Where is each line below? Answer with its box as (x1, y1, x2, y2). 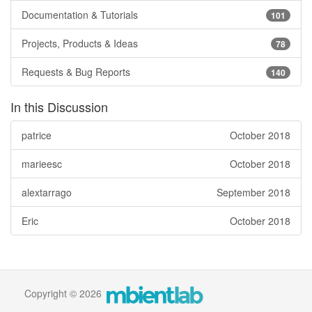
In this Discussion (10, 97, 108, 116)
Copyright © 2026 (24, 286, 104, 300)
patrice (22, 127, 52, 142)
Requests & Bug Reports (22, 64, 130, 79)
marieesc (22, 156, 62, 171)
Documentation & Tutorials (22, 7, 138, 22)
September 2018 (217, 185, 290, 199)
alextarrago (22, 185, 72, 199)
